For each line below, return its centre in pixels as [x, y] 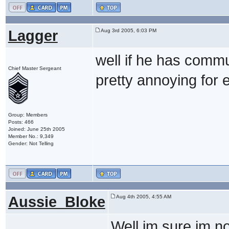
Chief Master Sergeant [35, 68]
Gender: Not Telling [31, 143]
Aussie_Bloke [56, 202]
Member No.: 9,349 [31, 136]
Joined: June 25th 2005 [36, 129]
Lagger [33, 36]
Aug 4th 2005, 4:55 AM [143, 196]
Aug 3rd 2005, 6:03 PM [128, 30]
